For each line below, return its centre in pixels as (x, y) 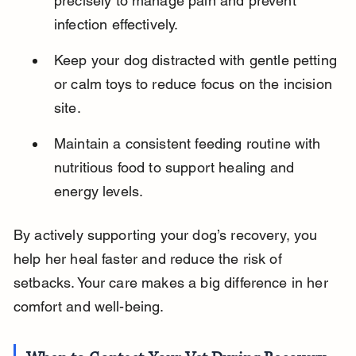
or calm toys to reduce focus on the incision (195, 84)
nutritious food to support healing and (176, 168)
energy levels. (99, 192)
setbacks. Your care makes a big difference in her (172, 283)
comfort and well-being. (89, 307)
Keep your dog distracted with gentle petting (197, 60)
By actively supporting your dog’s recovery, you (167, 235)
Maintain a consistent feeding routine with (189, 144)
